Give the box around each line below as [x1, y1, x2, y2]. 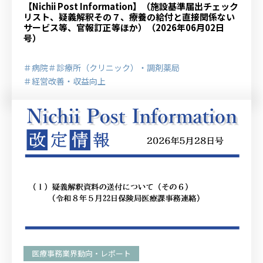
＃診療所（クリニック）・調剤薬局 [48, 61, 180, 73]
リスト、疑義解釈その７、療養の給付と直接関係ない [23, 10, 235, 23]
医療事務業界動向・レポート [32, 248, 131, 259]
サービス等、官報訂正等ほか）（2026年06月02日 [23, 21, 224, 33]
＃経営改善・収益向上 [23, 75, 106, 87]
